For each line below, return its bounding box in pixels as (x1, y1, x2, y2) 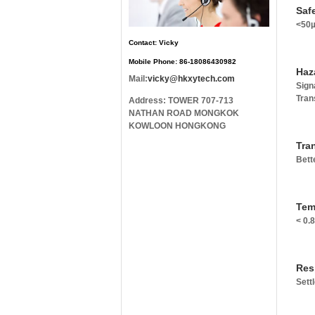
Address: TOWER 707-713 (129, 96, 233, 105)
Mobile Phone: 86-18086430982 (129, 58, 236, 65)
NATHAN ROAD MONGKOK (129, 108, 239, 118)
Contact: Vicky (129, 39, 179, 46)
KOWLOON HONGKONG (129, 121, 226, 131)
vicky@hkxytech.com (148, 74, 235, 84)
